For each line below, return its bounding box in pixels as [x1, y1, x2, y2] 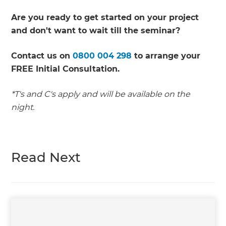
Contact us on [11, 51, 73, 61]
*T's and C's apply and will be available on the [11, 89, 191, 99]
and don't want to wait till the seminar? [11, 26, 181, 36]
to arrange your [132, 51, 201, 61]
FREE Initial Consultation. [11, 64, 120, 74]
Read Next [11, 149, 81, 166]
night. [11, 102, 35, 112]
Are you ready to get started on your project [11, 13, 199, 23]
